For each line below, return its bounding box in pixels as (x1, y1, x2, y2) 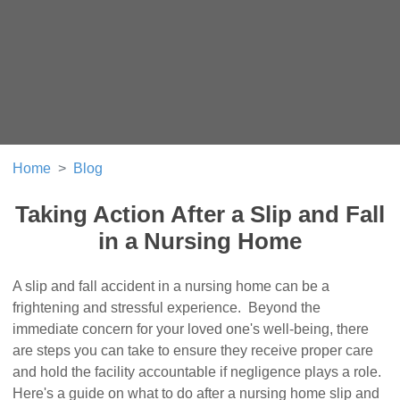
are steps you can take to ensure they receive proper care (12, 343, 374, 359)
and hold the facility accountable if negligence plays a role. (12, 364, 382, 380)
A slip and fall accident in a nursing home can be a (12, 279, 330, 295)
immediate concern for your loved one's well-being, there (12, 321, 370, 337)
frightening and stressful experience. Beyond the (12, 300, 321, 316)
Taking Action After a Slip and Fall (15, 202, 385, 228)
